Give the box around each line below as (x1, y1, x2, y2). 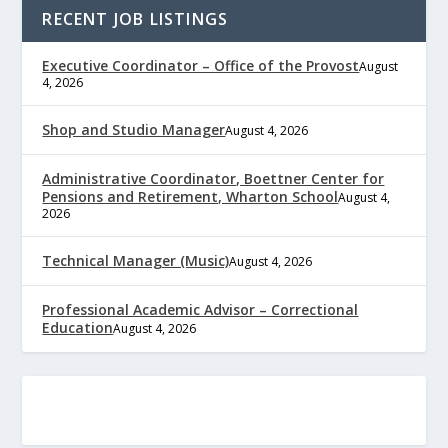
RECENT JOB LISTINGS (42, 7, 229, 30)
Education (42, 317, 114, 337)
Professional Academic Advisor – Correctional (42, 299, 359, 319)
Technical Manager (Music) (42, 250, 230, 270)
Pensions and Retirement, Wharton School (42, 186, 339, 206)
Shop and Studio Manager (42, 119, 226, 139)
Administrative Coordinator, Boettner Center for (42, 168, 385, 188)
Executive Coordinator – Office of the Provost (42, 55, 360, 75)
